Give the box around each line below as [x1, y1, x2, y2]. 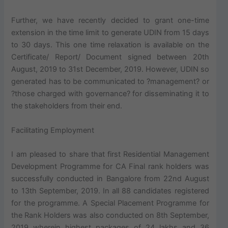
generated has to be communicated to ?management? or [11, 77, 209, 87]
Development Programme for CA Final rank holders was [11, 161, 209, 171]
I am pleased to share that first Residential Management [11, 149, 209, 159]
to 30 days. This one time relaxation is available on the [11, 40, 209, 50]
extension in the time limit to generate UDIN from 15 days [11, 28, 209, 38]
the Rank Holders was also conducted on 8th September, [11, 210, 209, 220]
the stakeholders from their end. [11, 101, 123, 111]
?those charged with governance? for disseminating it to [11, 89, 209, 99]
